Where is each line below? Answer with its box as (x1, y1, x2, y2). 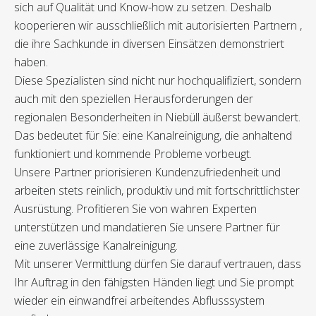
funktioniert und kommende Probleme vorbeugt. (14, 146, 252, 162)
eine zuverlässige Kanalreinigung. (14, 238, 178, 254)
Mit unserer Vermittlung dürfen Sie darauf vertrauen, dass (14, 256, 301, 272)
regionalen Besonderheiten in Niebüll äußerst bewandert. (14, 109, 300, 126)
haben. (14, 54, 48, 71)
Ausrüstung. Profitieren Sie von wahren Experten (14, 201, 257, 217)
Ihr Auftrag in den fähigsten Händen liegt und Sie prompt (14, 274, 294, 291)
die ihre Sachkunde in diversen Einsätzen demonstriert (14, 36, 284, 52)
